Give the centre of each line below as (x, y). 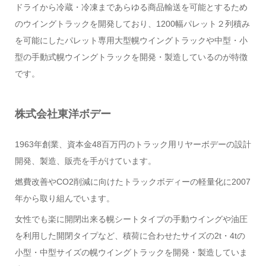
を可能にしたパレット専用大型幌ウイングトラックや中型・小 (131, 41)
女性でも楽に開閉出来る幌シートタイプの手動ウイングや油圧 (131, 219)
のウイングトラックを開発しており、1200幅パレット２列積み (132, 24)
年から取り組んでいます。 (64, 199)
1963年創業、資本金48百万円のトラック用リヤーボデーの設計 (133, 145)
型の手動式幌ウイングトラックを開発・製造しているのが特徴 (131, 57)
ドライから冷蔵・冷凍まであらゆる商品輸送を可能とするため (131, 7)
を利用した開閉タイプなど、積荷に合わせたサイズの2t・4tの (130, 236)
